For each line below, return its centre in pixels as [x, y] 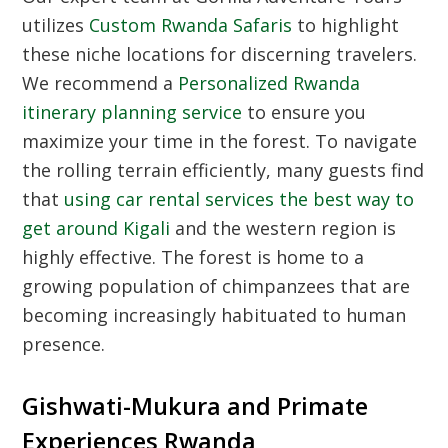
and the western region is [283, 228]
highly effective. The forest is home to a [193, 257]
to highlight [346, 25]
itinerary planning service [132, 112]
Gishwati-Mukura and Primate [195, 406]
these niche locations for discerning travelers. [220, 54]
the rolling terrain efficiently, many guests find [223, 170]
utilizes [56, 25]
